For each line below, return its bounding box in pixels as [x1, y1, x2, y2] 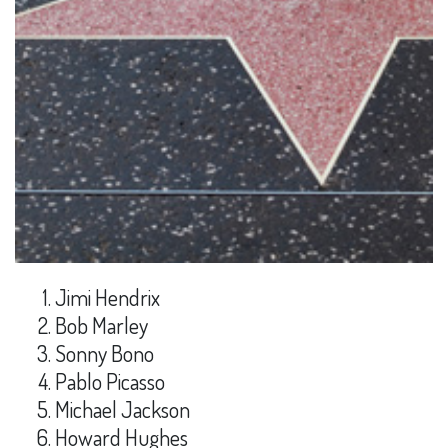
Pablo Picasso [55, 366, 165, 395]
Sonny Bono [55, 338, 154, 367]
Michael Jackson [55, 394, 190, 423]
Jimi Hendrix [55, 282, 160, 311]
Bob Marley [55, 310, 148, 339]
